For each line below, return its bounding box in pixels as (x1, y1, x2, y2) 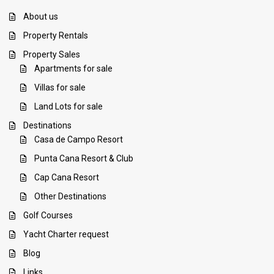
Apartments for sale (34, 64, 113, 74)
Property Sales (23, 50, 81, 60)
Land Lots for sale (34, 102, 103, 112)
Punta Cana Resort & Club (34, 154, 134, 164)
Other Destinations (34, 191, 107, 202)
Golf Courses (23, 210, 73, 221)
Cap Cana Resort (34, 172, 100, 183)
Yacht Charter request (23, 229, 109, 240)
